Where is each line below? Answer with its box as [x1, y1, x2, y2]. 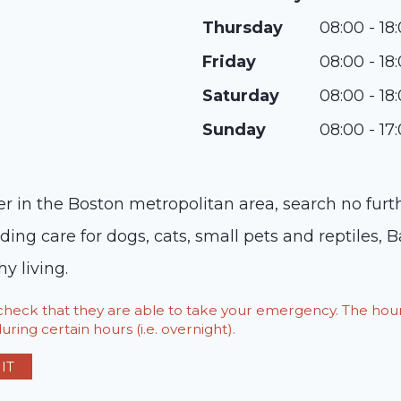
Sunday [202, 120, 266, 140]
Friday [202, 52, 256, 72]
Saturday [202, 86, 279, 106]
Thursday [202, 18, 283, 38]
